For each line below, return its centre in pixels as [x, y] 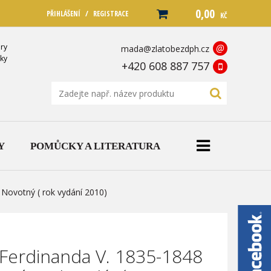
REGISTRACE [111, 14]
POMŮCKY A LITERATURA [95, 146]
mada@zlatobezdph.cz [165, 49]
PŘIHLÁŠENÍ [64, 14]
